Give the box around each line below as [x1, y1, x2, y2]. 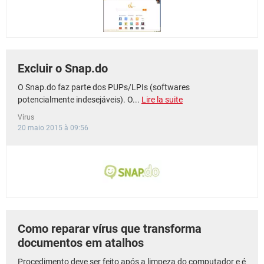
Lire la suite [141, 95, 183, 104]
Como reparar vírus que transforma [18, 222, 202, 236]
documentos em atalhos [18, 236, 144, 250]
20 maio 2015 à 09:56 [18, 124, 88, 132]
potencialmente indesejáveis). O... [18, 95, 141, 104]
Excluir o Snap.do [18, 61, 108, 75]
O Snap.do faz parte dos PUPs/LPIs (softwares [18, 82, 190, 92]
